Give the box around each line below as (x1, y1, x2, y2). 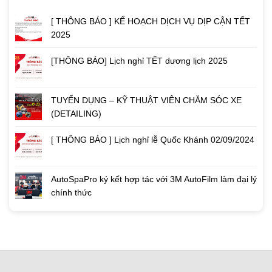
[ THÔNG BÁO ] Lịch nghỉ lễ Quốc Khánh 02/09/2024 (51, 135, 254, 145)
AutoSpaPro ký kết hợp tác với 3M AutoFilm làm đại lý (51, 174, 257, 185)
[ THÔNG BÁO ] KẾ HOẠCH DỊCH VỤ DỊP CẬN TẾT (51, 16, 250, 27)
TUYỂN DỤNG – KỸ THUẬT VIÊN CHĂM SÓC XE (51, 95, 242, 106)
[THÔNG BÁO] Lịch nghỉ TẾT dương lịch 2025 (51, 56, 228, 66)
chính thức (51, 188, 92, 198)
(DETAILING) (51, 109, 101, 119)
